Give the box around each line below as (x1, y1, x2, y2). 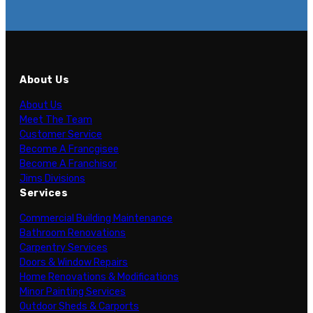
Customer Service (20, 128, 102, 140)
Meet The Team (20, 113, 92, 126)
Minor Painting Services (20, 285, 126, 298)
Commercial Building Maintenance (20, 212, 173, 224)
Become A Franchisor (20, 157, 117, 170)
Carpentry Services (20, 241, 108, 254)
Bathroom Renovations (20, 226, 126, 239)
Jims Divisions (20, 172, 85, 184)
